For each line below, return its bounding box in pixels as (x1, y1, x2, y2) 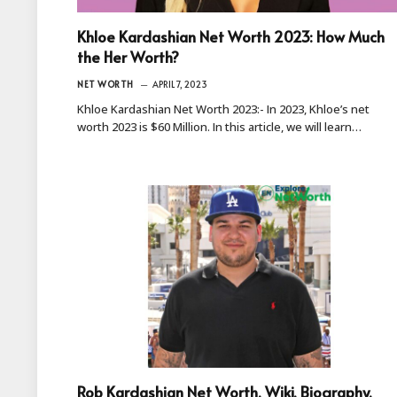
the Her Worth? (77, 45, 179, 67)
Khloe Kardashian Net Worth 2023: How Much (77, 25, 385, 47)
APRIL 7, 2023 (152, 77, 207, 90)
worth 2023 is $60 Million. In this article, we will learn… (77, 118, 362, 135)
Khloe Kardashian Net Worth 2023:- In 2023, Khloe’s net (77, 100, 370, 117)
